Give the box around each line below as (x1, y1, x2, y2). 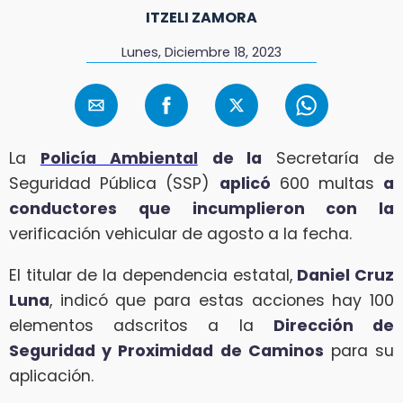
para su (323, 339, 395, 362)
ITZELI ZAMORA (146, 6, 257, 28)
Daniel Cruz (297, 264, 395, 286)
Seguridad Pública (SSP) (9, 173, 219, 195)
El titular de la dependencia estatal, (9, 264, 298, 286)
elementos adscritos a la (9, 314, 273, 336)
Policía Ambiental (40, 148, 198, 170)
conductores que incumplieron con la (9, 198, 394, 220)
